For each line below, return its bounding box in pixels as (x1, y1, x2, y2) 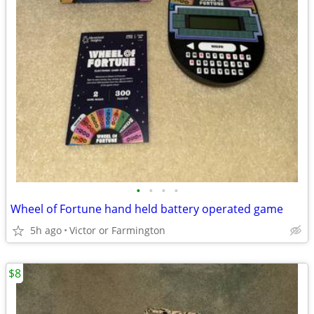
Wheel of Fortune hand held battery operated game (11, 201, 283, 217)
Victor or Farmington (69, 224, 165, 237)
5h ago (30, 224, 62, 237)
